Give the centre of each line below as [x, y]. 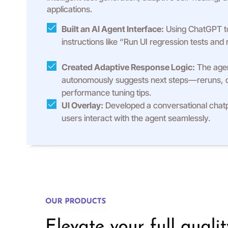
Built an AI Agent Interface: [113, 29]
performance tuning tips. [106, 93]
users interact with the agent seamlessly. [136, 118]
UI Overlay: [82, 105]
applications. [69, 9]
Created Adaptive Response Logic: [128, 67]
